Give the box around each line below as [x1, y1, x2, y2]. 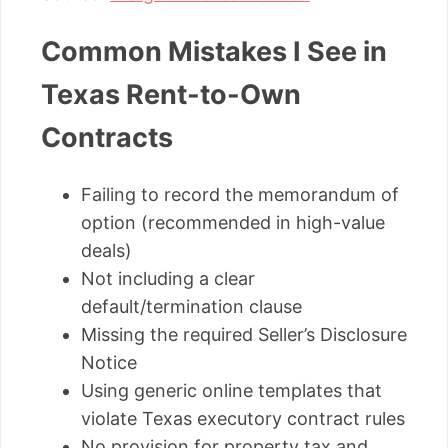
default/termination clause [81, 296, 302, 318]
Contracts [41, 120, 173, 154]
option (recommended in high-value [81, 212, 385, 234]
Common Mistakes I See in [41, 34, 387, 68]
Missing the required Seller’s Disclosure [81, 324, 407, 346]
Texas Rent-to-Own [41, 77, 301, 111]
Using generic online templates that [81, 380, 382, 402]
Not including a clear [81, 268, 255, 290]
